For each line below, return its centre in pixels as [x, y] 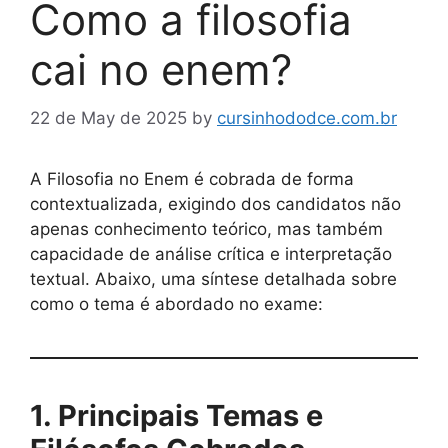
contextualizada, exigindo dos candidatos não [215, 204]
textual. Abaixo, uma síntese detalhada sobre [213, 279]
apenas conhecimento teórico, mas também [206, 229]
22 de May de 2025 [108, 118]
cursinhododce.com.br [307, 118]
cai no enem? [161, 69]
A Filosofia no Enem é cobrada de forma [192, 179]
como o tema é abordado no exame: [176, 304]
